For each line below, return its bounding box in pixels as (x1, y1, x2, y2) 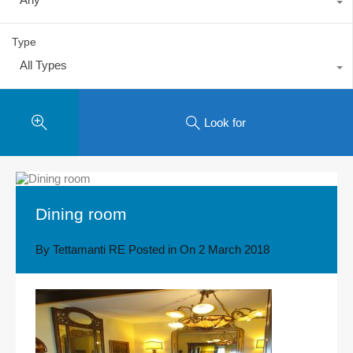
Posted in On (125, 243, 199, 257)
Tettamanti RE (53, 243, 125, 257)
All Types (20, 58, 67, 72)
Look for (204, 115, 246, 129)
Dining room (35, 205, 127, 224)
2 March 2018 (199, 243, 269, 257)
